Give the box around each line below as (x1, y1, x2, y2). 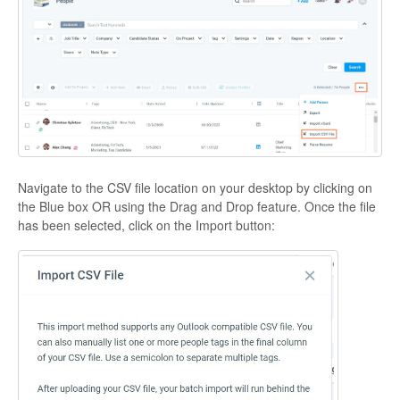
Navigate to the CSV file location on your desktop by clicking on (18, 179, 372, 197)
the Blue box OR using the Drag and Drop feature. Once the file (18, 197, 376, 216)
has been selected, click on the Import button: (18, 216, 275, 235)
